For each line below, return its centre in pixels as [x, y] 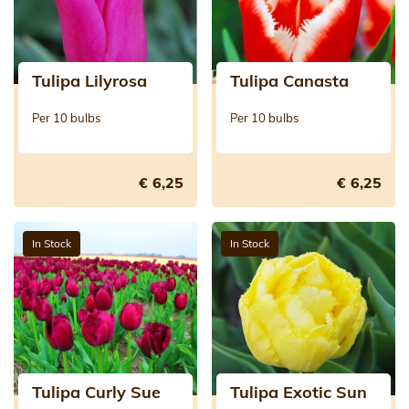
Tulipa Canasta [289, 80]
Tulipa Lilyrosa [89, 80]
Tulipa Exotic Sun [299, 392]
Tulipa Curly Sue [96, 392]
